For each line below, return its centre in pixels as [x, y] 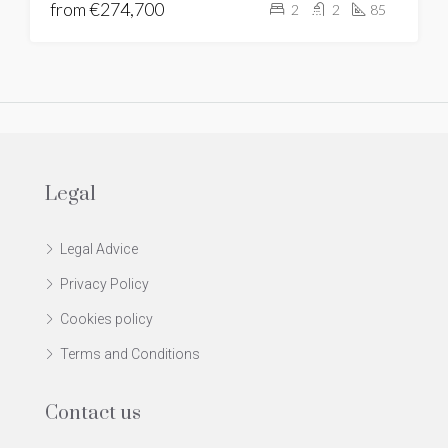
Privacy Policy [104, 284]
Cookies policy [106, 319]
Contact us [93, 414]
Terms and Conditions [130, 354]
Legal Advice [99, 249]
